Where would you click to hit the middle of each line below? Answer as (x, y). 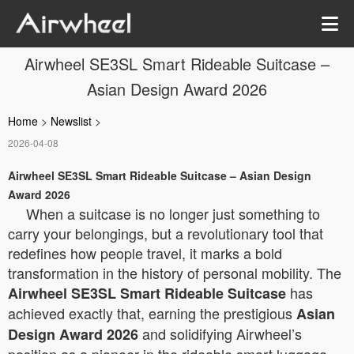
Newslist (71, 121)
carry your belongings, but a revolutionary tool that (166, 233)
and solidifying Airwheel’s (220, 333)
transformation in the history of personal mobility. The (175, 273)
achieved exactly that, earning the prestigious (152, 313)
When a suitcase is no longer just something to (173, 213)
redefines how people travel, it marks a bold (145, 253)
